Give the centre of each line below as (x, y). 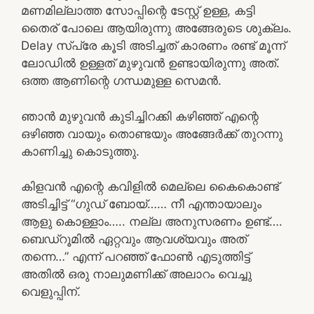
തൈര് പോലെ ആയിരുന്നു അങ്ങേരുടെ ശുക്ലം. (156, 28)
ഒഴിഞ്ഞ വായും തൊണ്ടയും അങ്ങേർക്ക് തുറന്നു (152, 134)
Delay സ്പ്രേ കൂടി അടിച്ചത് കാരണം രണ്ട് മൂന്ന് (153, 46)
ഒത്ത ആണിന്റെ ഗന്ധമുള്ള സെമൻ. (121, 81)
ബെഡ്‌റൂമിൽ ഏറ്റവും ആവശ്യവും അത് (134, 239)
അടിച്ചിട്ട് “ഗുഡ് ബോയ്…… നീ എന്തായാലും (141, 204)
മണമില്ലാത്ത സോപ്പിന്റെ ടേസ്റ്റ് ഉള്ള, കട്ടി (138, 11)
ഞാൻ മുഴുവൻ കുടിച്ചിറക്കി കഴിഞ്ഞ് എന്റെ (140, 116)
